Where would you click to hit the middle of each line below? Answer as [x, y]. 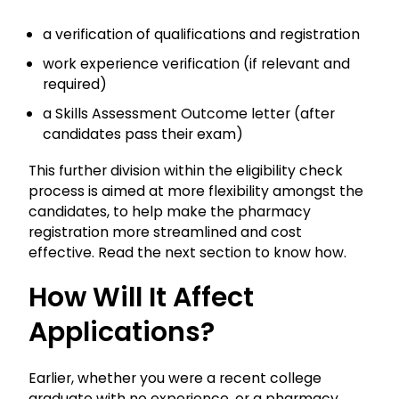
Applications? [122, 332]
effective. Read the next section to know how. [189, 252]
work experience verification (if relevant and [196, 63]
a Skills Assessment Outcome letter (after [189, 113]
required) [75, 84]
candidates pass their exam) [143, 134]
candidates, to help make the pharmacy [170, 211]
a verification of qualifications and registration [201, 34]
